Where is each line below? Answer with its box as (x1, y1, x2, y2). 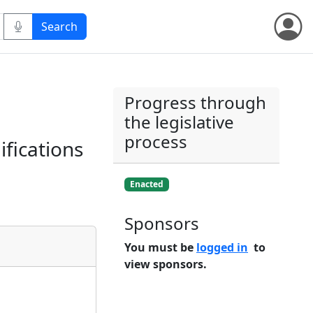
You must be (124, 240, 196, 256)
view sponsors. (124, 256, 207, 272)
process (124, 130, 187, 153)
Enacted (129, 178, 163, 190)
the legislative (124, 110, 234, 133)
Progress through (124, 91, 266, 114)
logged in (196, 240, 248, 256)
